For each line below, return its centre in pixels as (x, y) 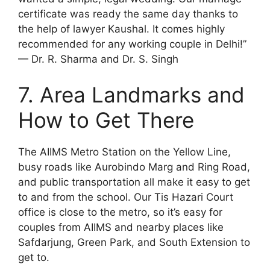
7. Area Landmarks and (131, 95)
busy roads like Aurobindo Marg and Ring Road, (134, 167)
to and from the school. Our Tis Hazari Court (126, 197)
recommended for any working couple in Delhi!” (132, 44)
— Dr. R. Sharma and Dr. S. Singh (98, 59)
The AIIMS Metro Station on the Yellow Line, (124, 152)
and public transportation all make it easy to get (134, 182)
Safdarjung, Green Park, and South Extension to (134, 242)
